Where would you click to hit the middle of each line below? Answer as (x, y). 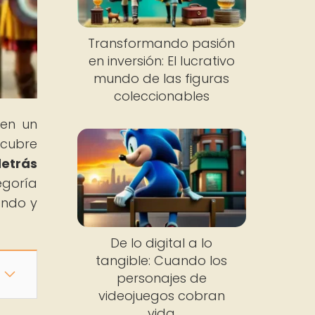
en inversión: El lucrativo (161, 61)
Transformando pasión (162, 44)
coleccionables (161, 96)
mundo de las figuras (162, 79)
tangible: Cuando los (162, 260)
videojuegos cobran (161, 295)
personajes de (161, 278)
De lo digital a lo (162, 243)
